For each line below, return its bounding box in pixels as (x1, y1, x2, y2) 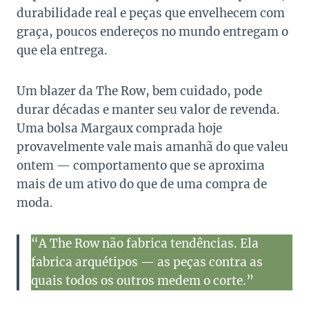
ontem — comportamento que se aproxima (17, 158, 265, 174)
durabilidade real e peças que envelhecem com (17, 6, 285, 21)
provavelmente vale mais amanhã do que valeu (17, 139, 288, 155)
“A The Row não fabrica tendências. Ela (31, 236, 259, 252)
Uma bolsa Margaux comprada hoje (17, 121, 222, 137)
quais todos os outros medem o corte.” (31, 273, 254, 289)
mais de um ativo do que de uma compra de (17, 177, 267, 192)
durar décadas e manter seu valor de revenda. (17, 102, 280, 118)
